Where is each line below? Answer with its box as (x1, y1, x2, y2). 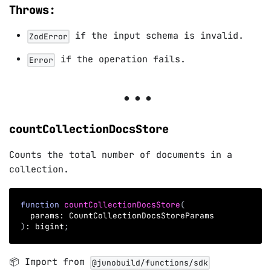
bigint (30, 221, 64, 232)
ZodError (29, 31, 68, 42)
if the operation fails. (55, 53, 186, 66)
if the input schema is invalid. (70, 30, 244, 42)
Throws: (9, 2, 56, 18)
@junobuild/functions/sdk (92, 257, 208, 268)
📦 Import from (9, 256, 90, 269)
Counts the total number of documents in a (9, 148, 232, 161)
